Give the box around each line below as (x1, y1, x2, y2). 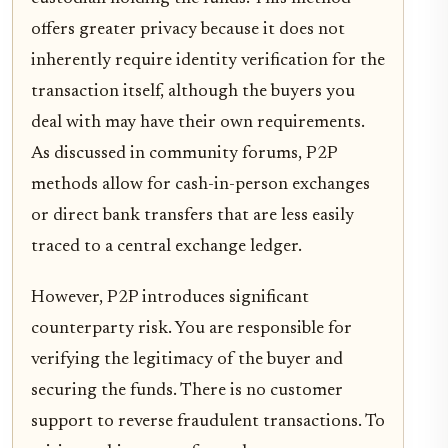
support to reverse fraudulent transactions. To (31, 413, 385, 432)
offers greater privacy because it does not (31, 21, 345, 40)
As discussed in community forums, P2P (31, 145, 337, 164)
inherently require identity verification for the (31, 52, 385, 71)
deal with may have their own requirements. (31, 114, 365, 133)
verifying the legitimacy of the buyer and (31, 351, 343, 370)
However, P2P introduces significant (31, 289, 309, 308)
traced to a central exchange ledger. (31, 238, 302, 257)
